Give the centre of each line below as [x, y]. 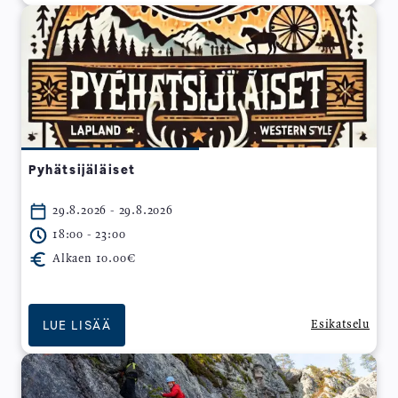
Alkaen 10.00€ [94, 259]
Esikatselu [340, 325]
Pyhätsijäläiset [82, 169]
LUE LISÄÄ [77, 324]
